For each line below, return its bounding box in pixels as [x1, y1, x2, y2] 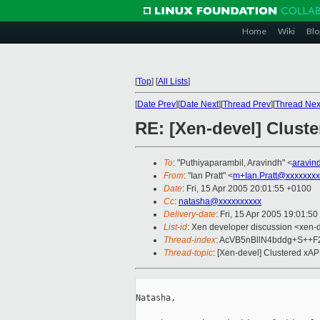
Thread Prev [223, 99, 271, 109]
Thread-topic [164, 248, 213, 259]
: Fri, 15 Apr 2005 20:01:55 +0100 [182, 184, 311, 194]
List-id [164, 222, 187, 233]
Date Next [180, 99, 219, 109]
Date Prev [137, 99, 176, 109]
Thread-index [164, 235, 216, 246]
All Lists [158, 76, 188, 86]
